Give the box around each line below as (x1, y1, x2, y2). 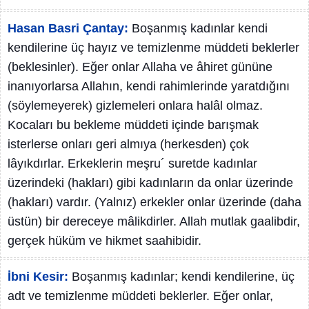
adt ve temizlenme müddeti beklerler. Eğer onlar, (8, 289, 273, 303)
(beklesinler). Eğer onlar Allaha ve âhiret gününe (8, 60, 272, 74)
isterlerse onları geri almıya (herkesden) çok (8, 137, 249, 151)
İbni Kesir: (8, 270, 68, 283)
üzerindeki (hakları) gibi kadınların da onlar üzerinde (8, 176, 293, 190)
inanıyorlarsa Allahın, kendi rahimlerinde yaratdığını (8, 79, 290, 93)
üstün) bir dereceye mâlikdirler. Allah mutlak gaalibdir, (8, 215, 300, 228)
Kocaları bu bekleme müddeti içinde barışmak (8, 118, 259, 132)
